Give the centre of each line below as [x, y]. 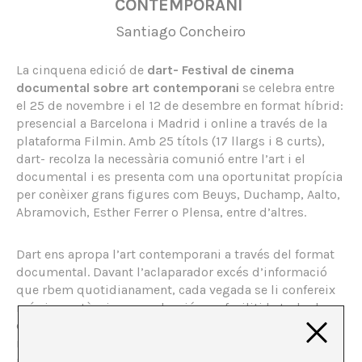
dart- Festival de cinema [221, 69]
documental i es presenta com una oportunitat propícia [179, 176]
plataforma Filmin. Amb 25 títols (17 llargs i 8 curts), [170, 141]
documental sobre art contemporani [128, 87]
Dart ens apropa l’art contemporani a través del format [175, 254]
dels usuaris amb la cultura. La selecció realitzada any [174, 325]
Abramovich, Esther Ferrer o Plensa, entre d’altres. [161, 212]
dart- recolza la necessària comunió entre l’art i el [161, 158]
